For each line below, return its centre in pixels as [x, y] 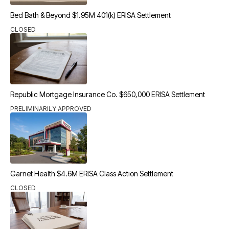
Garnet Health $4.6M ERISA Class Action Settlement [92, 174]
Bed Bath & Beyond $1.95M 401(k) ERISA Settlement [90, 15]
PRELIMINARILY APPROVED [51, 109]
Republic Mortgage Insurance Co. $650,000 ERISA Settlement [108, 94]
